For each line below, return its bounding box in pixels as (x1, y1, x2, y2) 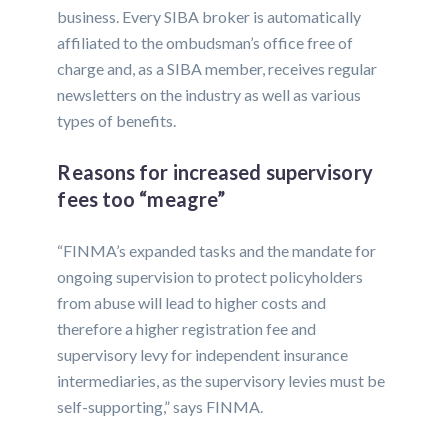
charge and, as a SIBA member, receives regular (57, 59, 378, 79)
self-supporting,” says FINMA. (57, 397, 264, 417)
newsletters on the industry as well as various (57, 85, 362, 105)
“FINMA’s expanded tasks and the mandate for (57, 241, 377, 261)
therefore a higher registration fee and (57, 319, 317, 339)
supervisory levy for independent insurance (57, 345, 349, 365)
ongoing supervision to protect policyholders (57, 267, 364, 287)
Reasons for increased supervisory (57, 160, 373, 185)
